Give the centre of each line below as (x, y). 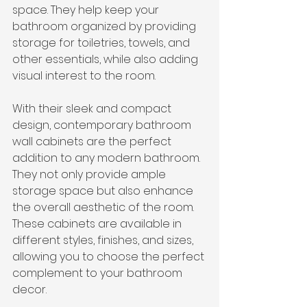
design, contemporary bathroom (103, 125)
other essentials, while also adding (107, 59)
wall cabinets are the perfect (93, 142)
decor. (29, 290)
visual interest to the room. (84, 76)
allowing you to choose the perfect (110, 257)
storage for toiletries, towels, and (102, 43)
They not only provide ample (90, 174)
